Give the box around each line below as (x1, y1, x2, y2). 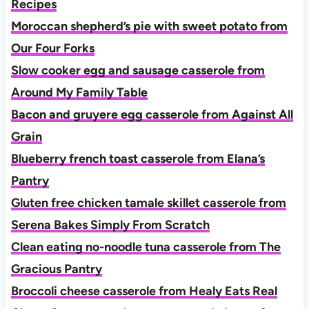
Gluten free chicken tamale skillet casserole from (10, 195, 286, 211)
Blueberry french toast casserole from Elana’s (10, 151, 265, 167)
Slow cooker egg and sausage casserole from (10, 63, 265, 79)
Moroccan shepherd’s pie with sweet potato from (10, 19, 288, 34)
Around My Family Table (10, 85, 148, 101)
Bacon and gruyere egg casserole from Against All (10, 107, 293, 123)
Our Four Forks (10, 41, 94, 57)
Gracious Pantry (10, 261, 102, 277)
